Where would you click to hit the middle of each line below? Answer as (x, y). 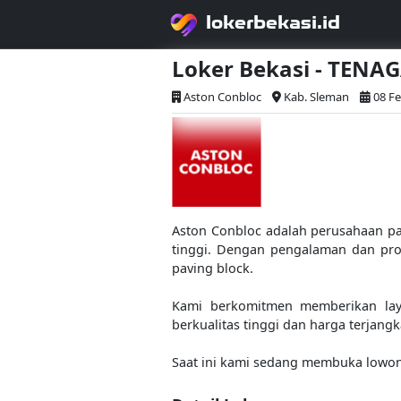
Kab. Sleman (316, 97)
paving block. (213, 268)
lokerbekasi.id (273, 22)
